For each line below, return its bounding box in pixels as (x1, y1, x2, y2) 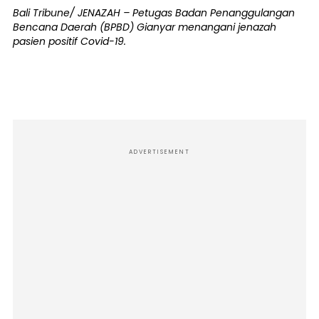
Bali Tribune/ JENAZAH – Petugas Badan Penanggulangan (13, 6, 295, 21)
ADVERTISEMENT (129, 148, 190, 157)
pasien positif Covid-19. (13, 34, 126, 49)
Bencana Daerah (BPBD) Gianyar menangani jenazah (13, 20, 276, 35)
